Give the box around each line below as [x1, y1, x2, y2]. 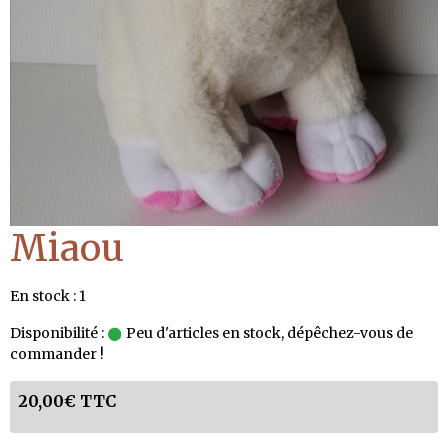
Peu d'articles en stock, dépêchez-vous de [123, 323, 413, 342]
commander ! [10, 344, 104, 363]
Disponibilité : [10, 323, 104, 342]
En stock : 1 [10, 286, 86, 305]
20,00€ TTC [18, 390, 116, 411]
